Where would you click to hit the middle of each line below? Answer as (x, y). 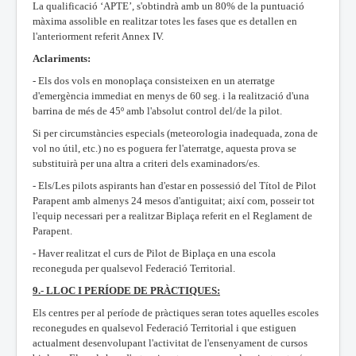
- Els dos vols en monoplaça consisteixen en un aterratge (154, 80)
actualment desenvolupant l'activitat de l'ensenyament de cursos (170, 342)
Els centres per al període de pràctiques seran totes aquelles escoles (176, 312)
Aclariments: (62, 58)
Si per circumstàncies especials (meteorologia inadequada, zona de (175, 133)
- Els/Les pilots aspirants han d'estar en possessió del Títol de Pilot (174, 185)
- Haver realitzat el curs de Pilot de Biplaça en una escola (154, 253)
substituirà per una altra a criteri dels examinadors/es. (146, 163)
